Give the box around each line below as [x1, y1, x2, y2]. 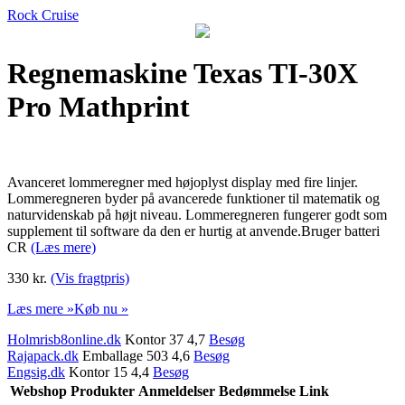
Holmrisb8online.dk [7, 331, 121, 347]
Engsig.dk [7, 363, 65, 380]
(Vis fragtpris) [51, 269, 129, 286]
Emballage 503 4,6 [79, 347, 193, 363]
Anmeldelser [138, 382, 215, 399]
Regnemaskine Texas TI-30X [7, 57, 358, 90]
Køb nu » [74, 300, 128, 316]
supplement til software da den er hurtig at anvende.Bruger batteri [7, 222, 380, 239]
